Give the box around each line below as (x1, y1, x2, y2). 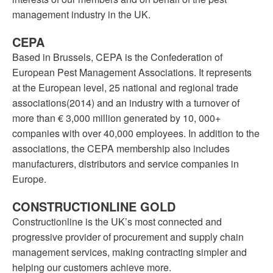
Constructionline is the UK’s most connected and (12, 214, 222, 229)
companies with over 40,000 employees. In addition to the (12, 126, 260, 141)
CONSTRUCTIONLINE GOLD (12, 197, 175, 216)
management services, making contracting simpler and (12, 245, 247, 260)
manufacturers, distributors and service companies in (12, 157, 239, 171)
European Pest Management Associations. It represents (12, 65, 252, 80)
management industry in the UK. (12, 7, 151, 22)
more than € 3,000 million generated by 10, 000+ (12, 111, 221, 126)
